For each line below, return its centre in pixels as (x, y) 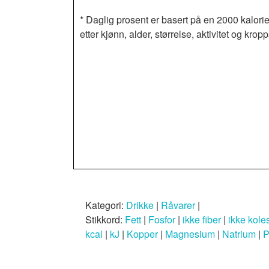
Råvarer (178, 205)
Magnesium (190, 234)
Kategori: (106, 205)
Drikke (140, 205)
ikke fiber (202, 219)
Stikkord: (105, 219)
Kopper (142, 234)
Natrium (239, 234)
